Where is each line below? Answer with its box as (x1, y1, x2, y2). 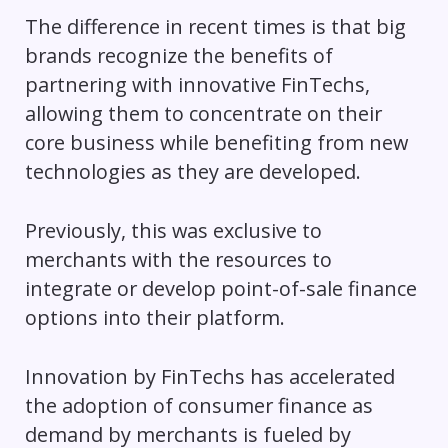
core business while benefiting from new (24, 129, 408, 157)
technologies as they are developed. (24, 158, 361, 186)
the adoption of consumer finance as (24, 391, 373, 419)
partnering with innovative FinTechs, (24, 71, 370, 99)
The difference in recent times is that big (24, 13, 406, 41)
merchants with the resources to (24, 246, 332, 274)
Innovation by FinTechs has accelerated (24, 362, 395, 390)
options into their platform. (24, 304, 285, 332)
